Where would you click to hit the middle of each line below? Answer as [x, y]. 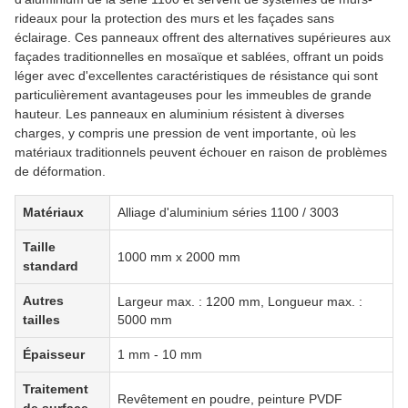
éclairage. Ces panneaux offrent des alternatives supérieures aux [203, 37]
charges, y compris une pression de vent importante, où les [185, 133]
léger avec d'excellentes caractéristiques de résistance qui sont [196, 75]
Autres [43, 300]
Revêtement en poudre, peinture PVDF [230, 398]
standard [51, 265]
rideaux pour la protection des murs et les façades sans [174, 18]
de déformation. [60, 171]
